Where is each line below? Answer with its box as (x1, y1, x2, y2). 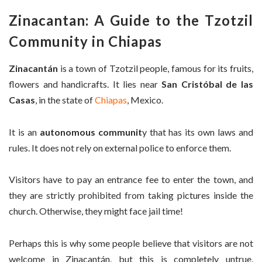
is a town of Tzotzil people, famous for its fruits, (58, 63, 253, 74)
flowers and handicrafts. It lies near (9, 78, 162, 90)
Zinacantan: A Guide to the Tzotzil (9, 12, 253, 29)
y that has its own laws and (142, 126, 254, 137)
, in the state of (35, 94, 95, 106)
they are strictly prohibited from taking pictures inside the (9, 189, 253, 201)
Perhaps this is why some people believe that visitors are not (9, 237, 253, 249)
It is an (9, 126, 37, 137)
